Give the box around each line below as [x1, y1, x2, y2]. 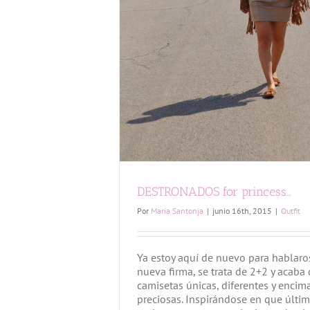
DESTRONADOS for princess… [137, 184, 291, 200]
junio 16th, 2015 [212, 206, 272, 217]
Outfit [281, 206, 300, 217]
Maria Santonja [151, 206, 203, 217]
